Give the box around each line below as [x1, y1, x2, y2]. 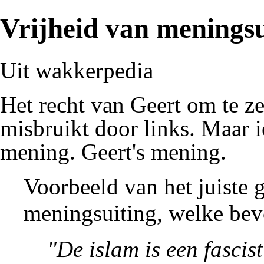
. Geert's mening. [70, 138, 226, 164]
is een [139, 236, 204, 262]
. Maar [189, 115, 255, 141]
